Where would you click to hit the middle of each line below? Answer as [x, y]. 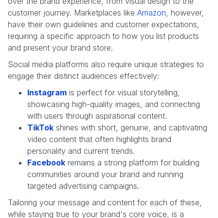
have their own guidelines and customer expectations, [104, 24]
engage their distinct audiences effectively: [83, 76]
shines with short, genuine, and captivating [130, 127]
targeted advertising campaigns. [83, 186]
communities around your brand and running [105, 174]
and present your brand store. [60, 47]
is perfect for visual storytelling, [123, 92]
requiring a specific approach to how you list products [103, 36]
